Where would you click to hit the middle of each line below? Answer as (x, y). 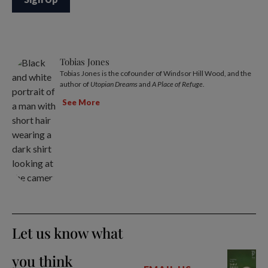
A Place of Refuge (177, 84)
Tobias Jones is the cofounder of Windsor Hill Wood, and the (156, 73)
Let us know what (67, 232)
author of (75, 84)
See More (81, 102)
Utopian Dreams (114, 84)
